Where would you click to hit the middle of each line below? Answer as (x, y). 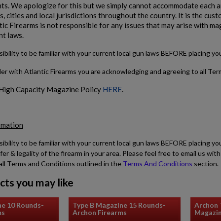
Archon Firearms (100, 213)
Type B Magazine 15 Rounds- (119, 205)
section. (205, 163)
